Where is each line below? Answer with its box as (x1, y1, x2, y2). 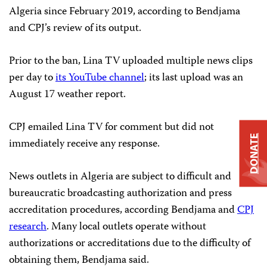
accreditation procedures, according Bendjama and (9, 201, 237, 219)
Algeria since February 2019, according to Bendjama (9, 2, 240, 21)
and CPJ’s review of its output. (9, 19, 141, 38)
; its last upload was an (144, 69, 243, 87)
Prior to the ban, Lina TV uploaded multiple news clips (9, 52, 253, 70)
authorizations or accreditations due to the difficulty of (9, 234, 250, 253)
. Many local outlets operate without (46, 218, 206, 236)
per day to (9, 69, 55, 87)
